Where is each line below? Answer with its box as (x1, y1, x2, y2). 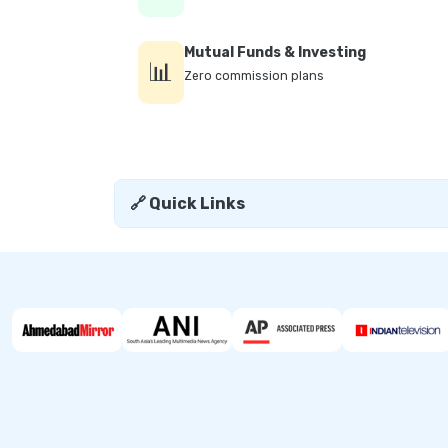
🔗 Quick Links (130, 194, 245, 214)
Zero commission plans (184, 69, 324, 84)
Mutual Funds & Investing (184, 44, 366, 62)
